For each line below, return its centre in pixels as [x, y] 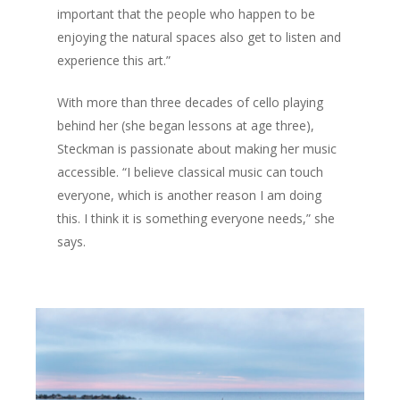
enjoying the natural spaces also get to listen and [200, 37]
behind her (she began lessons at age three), [186, 125]
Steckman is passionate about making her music [197, 148]
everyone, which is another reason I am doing [190, 195]
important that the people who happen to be [187, 13]
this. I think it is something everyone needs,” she [196, 218]
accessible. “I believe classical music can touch [191, 171]
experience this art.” [114, 60]
